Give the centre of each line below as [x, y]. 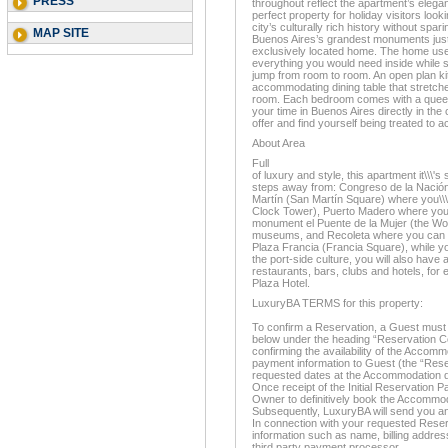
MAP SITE [61, 33]
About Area [278, 143]
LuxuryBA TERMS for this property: [337, 303]
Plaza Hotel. [281, 283]
